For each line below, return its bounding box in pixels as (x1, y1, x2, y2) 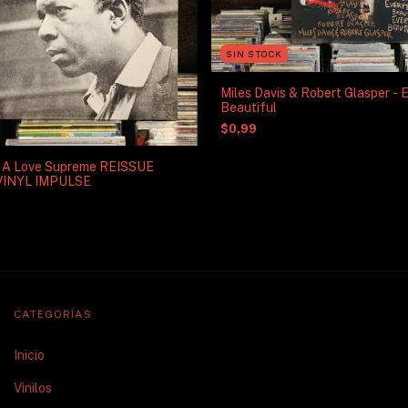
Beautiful (219, 99, 277, 115)
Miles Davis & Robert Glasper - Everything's (219, 85, 289, 100)
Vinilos (14, 380, 52, 395)
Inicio (14, 347, 45, 362)
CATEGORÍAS (14, 307, 92, 321)
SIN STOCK (225, 47, 282, 59)
